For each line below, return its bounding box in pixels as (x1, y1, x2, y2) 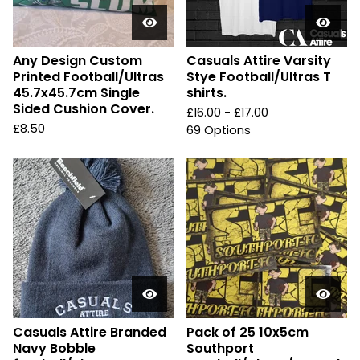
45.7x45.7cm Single (13, 84, 140, 102)
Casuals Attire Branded (13, 323, 166, 342)
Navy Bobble (13, 339, 96, 358)
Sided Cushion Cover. (13, 100, 154, 118)
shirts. (186, 84, 227, 102)
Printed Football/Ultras (13, 67, 164, 86)
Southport (186, 339, 254, 358)
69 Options (186, 122, 251, 138)
